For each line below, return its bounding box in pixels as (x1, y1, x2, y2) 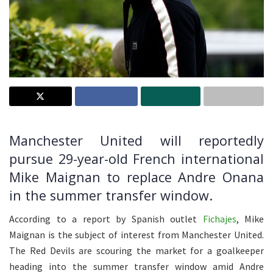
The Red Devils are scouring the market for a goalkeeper (9, 244, 264, 257)
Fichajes (202, 213, 236, 225)
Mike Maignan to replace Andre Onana (9, 168, 264, 186)
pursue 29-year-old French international (9, 149, 264, 168)
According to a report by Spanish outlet (9, 213, 203, 225)
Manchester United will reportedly (9, 131, 264, 149)
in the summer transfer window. (9, 186, 213, 204)
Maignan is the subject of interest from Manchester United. (9, 229, 264, 241)
